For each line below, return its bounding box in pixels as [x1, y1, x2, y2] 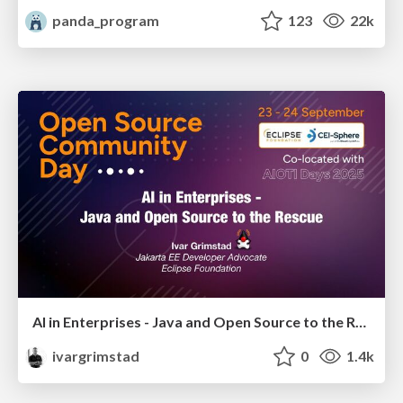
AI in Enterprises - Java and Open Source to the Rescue [355, 312, 366, 330]
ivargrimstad [49, 346, 140, 364]
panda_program [49, 12, 160, 30]
